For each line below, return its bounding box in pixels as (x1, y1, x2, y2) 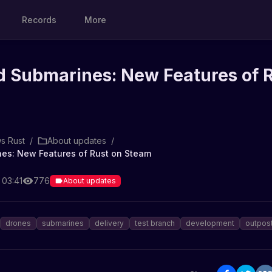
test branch (135, 219, 175, 228)
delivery (95, 219, 124, 228)
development (186, 219, 234, 228)
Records (22, 14, 57, 25)
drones (5, 219, 31, 228)
